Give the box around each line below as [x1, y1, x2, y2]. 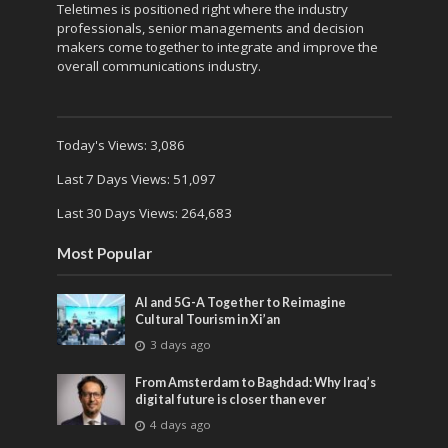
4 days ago [150, 417, 212, 433]
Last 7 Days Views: [56, 170, 173, 189]
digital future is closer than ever [135, 392, 327, 408]
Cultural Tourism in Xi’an [135, 312, 281, 328]
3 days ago [150, 337, 212, 353]
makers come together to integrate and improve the [56, 38, 378, 57]
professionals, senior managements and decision [56, 19, 364, 38]
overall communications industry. [56, 57, 261, 76]
